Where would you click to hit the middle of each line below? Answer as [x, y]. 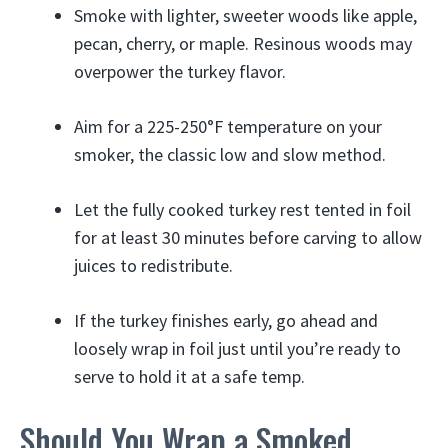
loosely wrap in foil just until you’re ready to [237, 348]
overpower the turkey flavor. [180, 71]
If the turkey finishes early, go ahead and [226, 320]
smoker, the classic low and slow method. [230, 154]
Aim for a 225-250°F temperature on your [228, 126]
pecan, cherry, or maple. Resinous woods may [243, 43]
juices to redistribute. [153, 265]
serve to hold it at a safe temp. [189, 376]
